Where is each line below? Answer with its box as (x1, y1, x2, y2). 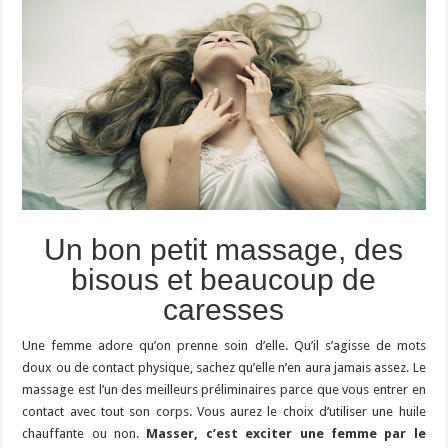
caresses (163, 292, 285, 326)
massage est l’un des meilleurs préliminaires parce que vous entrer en (22, 381, 426, 397)
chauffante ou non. (22, 425, 147, 441)
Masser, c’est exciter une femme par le (146, 425, 426, 441)
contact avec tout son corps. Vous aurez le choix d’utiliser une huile (22, 403, 426, 419)
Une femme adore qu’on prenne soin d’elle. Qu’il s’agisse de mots (22, 337, 426, 353)
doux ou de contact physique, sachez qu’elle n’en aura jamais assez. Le (22, 359, 426, 375)
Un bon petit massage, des (44, 232, 404, 266)
